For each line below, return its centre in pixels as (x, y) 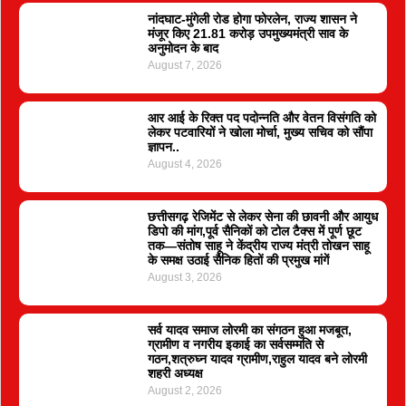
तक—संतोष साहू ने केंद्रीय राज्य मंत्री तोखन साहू (258, 246)
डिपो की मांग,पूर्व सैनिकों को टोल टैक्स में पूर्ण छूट (254, 231)
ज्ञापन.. (163, 147)
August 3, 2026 (184, 277)
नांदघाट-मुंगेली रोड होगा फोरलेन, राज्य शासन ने (252, 19)
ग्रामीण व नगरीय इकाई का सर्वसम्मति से (235, 344)
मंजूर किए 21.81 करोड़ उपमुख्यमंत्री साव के (247, 34)
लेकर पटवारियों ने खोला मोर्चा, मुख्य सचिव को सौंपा (260, 132)
